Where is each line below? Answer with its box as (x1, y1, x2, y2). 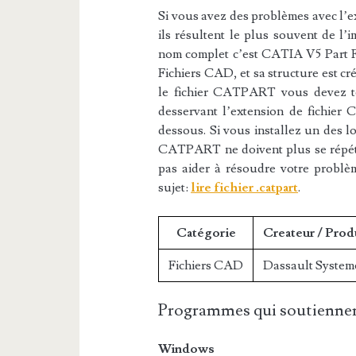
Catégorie (176, 225, 236, 241)
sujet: (158, 180, 192, 195)
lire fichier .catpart (191, 180, 299, 195)
